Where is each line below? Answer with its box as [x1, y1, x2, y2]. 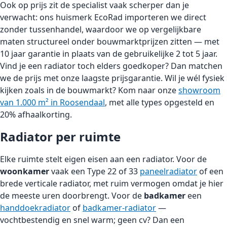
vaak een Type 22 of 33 [49, 165, 140, 177]
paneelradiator [140, 165, 197, 177]
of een [197, 165, 223, 177]
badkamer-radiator [83, 202, 156, 213]
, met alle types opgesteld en [105, 96, 214, 108]
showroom [178, 84, 220, 96]
